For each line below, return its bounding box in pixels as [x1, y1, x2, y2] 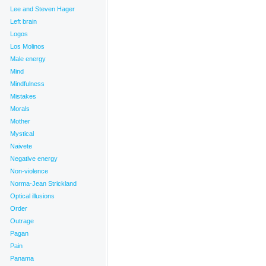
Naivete [10, 142, 32, 150]
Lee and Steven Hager [10, 5, 75, 12]
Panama [10, 255, 34, 262]
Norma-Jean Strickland [10, 180, 77, 187]
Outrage [10, 217, 34, 224]
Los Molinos [10, 43, 45, 50]
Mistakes [10, 93, 36, 100]
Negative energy [10, 155, 58, 162]
